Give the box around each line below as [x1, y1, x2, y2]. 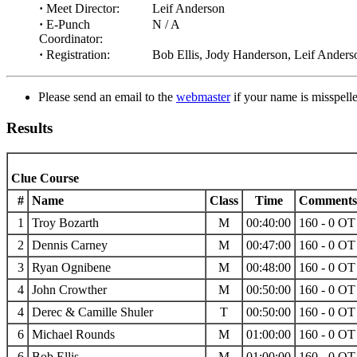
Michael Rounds [32, 327, 115, 341]
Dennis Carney [32, 237, 108, 252]
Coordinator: [39, 32, 103, 46]
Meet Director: [43, 2, 120, 16]
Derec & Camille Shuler [32, 304, 153, 319]
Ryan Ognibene [32, 260, 111, 274]
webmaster [176, 90, 230, 104]
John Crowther [32, 282, 107, 296]
